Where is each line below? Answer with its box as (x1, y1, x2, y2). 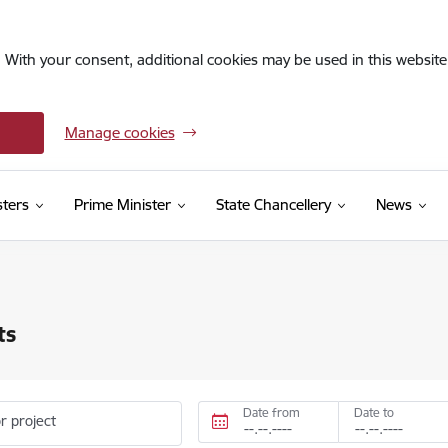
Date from (243, 405, 301, 420)
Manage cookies (64, 123, 175, 142)
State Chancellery (215, 195, 331, 214)
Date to (353, 405, 394, 420)
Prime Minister (73, 195, 171, 214)
